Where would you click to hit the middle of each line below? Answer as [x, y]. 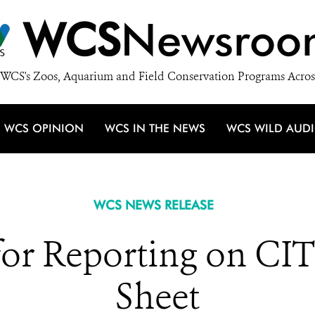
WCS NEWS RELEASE [153, 205]
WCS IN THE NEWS [155, 128]
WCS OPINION [44, 128]
